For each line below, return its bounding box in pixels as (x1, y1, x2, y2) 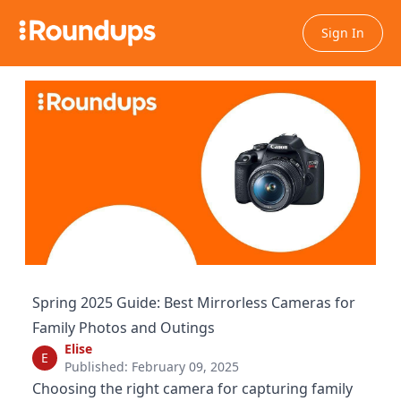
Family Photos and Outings (32, 317, 215, 337)
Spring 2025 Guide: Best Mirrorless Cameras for (32, 292, 355, 312)
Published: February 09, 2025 (64, 357, 239, 375)
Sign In (321, 24, 364, 41)
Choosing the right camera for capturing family (32, 378, 353, 398)
